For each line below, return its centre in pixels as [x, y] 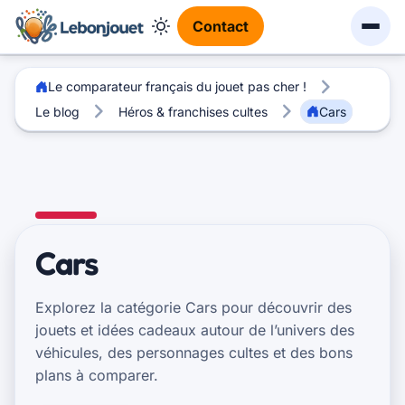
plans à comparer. [97, 376]
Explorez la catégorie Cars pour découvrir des [194, 308]
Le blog [57, 111]
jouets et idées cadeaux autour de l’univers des [195, 330]
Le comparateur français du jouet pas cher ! [177, 87]
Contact [220, 26]
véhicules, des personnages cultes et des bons [194, 353]
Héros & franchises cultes [193, 111]
